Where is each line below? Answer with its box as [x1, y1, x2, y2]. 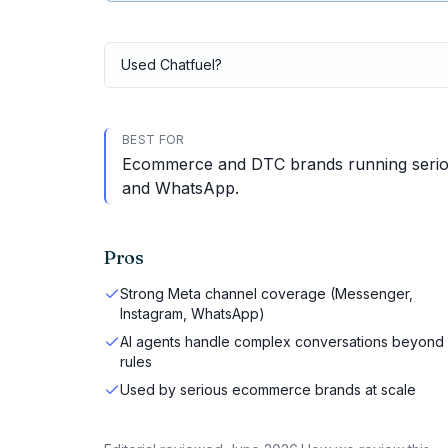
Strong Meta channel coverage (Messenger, [120, 285, 413, 302]
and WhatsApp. [122, 178, 239, 198]
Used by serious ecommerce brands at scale [120, 381, 416, 398]
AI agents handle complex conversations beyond [120, 333, 444, 350]
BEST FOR [122, 132, 185, 147]
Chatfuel [160, 56, 215, 73]
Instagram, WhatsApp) [120, 305, 265, 322]
